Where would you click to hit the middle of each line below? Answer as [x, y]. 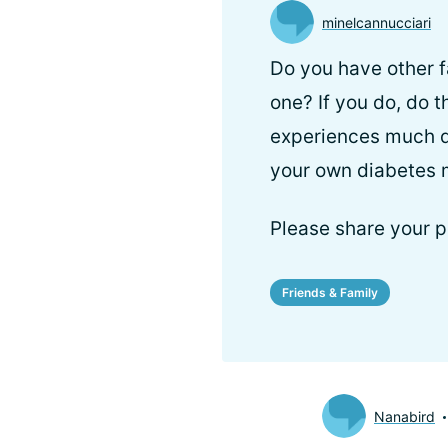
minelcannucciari [376, 22]
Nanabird [404, 416]
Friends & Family [330, 292]
